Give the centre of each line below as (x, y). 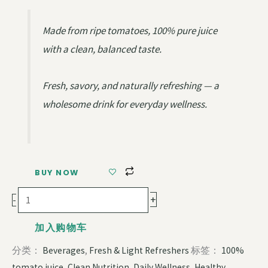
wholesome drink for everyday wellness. (124, 104)
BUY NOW (57, 173)
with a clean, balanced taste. (102, 49)
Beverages (64, 250)
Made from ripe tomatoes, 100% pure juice (130, 31)
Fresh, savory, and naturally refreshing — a (130, 85)
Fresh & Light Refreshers (139, 250)
